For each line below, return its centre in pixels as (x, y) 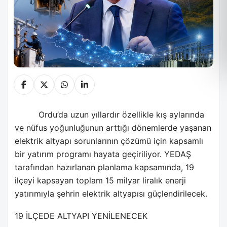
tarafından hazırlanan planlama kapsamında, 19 (104, 167)
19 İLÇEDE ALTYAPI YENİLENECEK (81, 216)
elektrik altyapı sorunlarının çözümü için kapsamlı (109, 141)
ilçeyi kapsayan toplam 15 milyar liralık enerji (100, 181)
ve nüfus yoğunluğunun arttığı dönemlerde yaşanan (113, 128)
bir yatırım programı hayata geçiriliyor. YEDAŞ (103, 154)
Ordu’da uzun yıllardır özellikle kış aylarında (122, 115)
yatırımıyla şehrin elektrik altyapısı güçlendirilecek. (111, 194)
